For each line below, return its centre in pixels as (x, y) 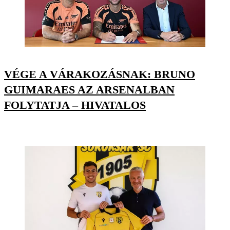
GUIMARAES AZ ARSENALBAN (89, 89)
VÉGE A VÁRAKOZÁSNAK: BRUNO (100, 74)
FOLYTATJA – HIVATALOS (75, 105)
